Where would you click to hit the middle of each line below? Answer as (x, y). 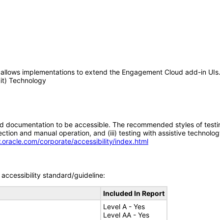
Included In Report (134, 193)
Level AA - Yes (126, 215)
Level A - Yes (124, 206)
